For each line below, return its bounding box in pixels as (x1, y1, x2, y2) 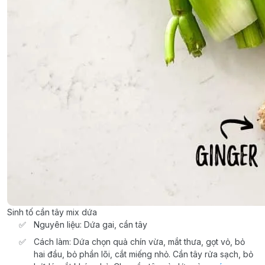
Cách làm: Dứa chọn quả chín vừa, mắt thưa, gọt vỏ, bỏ (34, 236, 245, 247)
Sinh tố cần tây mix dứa (7, 206, 97, 217)
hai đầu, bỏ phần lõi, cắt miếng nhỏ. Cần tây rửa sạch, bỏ (34, 248, 253, 259)
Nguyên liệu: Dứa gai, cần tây (34, 219, 147, 230)
